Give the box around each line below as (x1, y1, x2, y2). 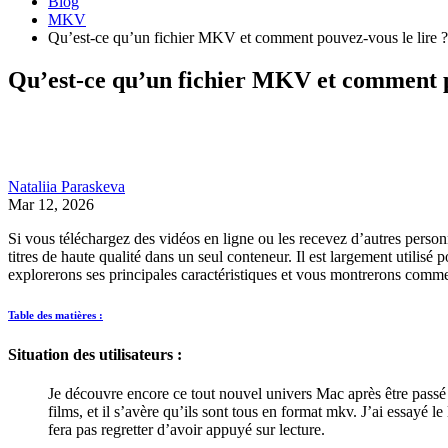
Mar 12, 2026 (8, 195, 94, 213)
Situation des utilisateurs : (8, 345, 182, 363)
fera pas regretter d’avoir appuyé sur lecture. (48, 421, 325, 439)
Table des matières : (8, 308, 103, 321)
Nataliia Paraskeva (8, 177, 125, 195)
